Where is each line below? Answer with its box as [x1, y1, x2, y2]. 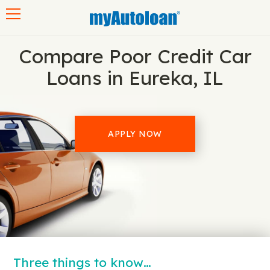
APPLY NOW [108, 128, 162, 139]
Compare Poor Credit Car [18, 44, 252, 68]
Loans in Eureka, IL [46, 66, 224, 90]
